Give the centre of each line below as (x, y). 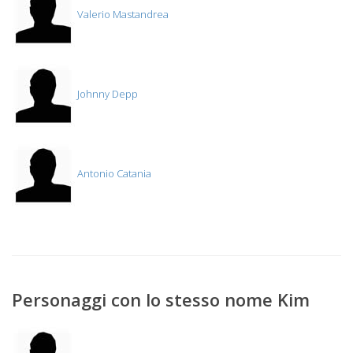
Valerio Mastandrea (122, 15)
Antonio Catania (113, 174)
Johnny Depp (106, 94)
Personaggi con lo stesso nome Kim (161, 299)
